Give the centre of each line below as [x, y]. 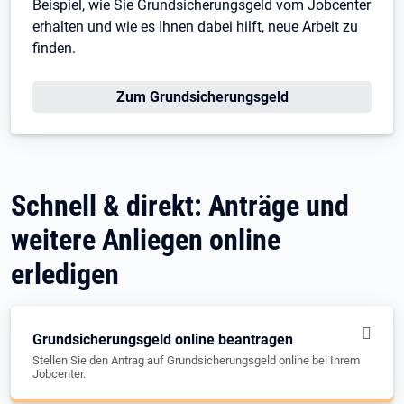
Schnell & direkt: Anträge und [180, 206]
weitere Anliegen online [146, 240]
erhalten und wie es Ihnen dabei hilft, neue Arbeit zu [195, 27]
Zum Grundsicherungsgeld [202, 97]
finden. [54, 48]
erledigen [65, 274]
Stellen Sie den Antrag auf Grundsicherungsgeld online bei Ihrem [196, 360]
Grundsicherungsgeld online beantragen [163, 340]
